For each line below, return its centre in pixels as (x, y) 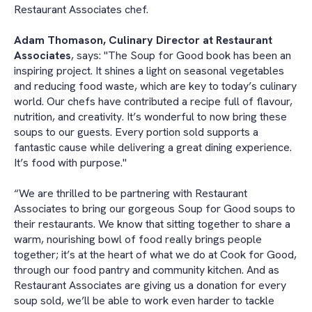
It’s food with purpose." (70, 162)
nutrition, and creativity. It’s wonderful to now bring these (150, 116)
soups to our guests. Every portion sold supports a (136, 132)
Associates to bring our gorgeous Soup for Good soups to (155, 209)
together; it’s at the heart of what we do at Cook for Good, (155, 255)
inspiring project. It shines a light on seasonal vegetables (149, 70)
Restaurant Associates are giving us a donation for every (150, 286)
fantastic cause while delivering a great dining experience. (153, 147)
